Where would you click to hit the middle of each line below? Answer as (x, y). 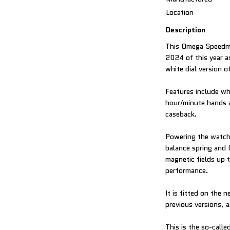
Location (180, 12)
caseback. (181, 114)
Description (185, 30)
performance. (187, 170)
